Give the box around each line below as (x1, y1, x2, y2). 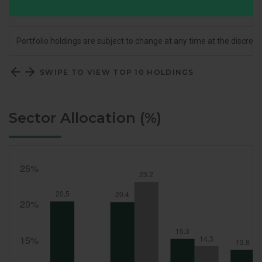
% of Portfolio (16, 6, 73, 18)
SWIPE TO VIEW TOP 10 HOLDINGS (40, 67, 194, 77)
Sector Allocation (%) (9, 109, 161, 127)
